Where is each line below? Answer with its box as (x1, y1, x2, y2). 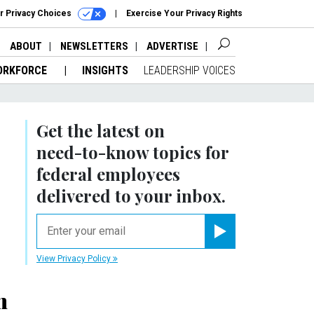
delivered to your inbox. (36, 184, 226, 207)
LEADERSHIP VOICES (144, 63, 235, 77)
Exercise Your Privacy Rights (126, 8, 243, 18)
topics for (149, 140, 228, 163)
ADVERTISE (146, 39, 198, 53)
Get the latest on (36, 118, 165, 142)
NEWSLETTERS (60, 39, 128, 53)
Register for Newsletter (219, 238, 293, 247)
